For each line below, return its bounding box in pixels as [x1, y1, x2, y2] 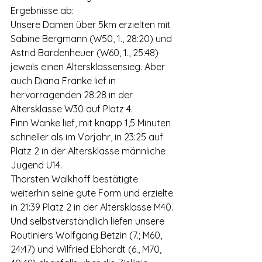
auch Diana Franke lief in [11, 75, 118, 87]
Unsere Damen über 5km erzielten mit [11, 19, 173, 30]
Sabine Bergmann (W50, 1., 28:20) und [11, 33, 174, 44]
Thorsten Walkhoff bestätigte [11, 173, 140, 185]
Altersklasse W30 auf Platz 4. [11, 103, 133, 115]
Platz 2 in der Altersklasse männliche [11, 145, 168, 157]
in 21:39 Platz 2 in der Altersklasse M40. [11, 201, 173, 213]
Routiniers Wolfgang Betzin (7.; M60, [11, 229, 164, 241]
